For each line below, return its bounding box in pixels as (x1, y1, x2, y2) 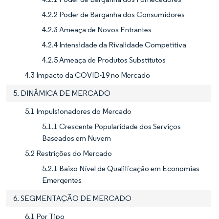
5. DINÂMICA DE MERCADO (13, 88, 110, 98)
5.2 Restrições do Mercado (25, 149, 112, 158)
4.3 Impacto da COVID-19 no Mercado (25, 70, 150, 80)
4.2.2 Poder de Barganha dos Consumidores (42, 10, 185, 20)
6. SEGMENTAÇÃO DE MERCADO (13, 194, 131, 203)
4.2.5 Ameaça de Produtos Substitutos (42, 55, 166, 65)
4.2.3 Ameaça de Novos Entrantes (42, 25, 152, 35)
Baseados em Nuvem (42, 133, 111, 143)
